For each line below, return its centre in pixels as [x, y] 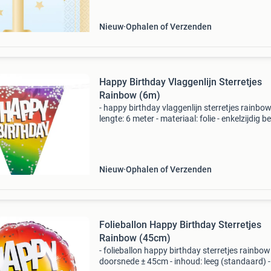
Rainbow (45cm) [135, 238]
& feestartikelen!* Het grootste [155, 140]
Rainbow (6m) [129, 95]
